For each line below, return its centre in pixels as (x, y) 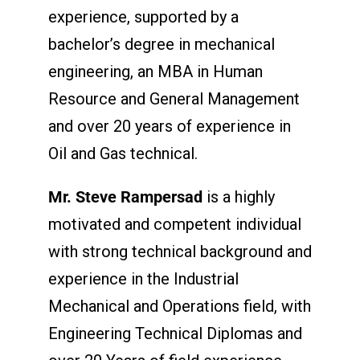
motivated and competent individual (174, 224)
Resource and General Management (174, 98)
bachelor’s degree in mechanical (161, 44)
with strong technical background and (180, 251)
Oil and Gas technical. (123, 153)
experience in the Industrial (143, 278)
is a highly (240, 196)
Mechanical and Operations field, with (179, 306)
